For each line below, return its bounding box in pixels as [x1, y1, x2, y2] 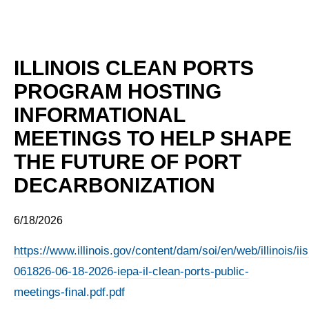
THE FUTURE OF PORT [14, 150, 241, 173]
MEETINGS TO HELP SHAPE [14, 126, 292, 150]
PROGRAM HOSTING [14, 79, 221, 103]
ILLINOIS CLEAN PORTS [14, 56, 254, 79]
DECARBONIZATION [14, 173, 215, 197]
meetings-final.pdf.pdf [14, 285, 125, 299]
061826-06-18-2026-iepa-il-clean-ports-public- [14, 264, 249, 278]
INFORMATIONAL [14, 103, 185, 126]
